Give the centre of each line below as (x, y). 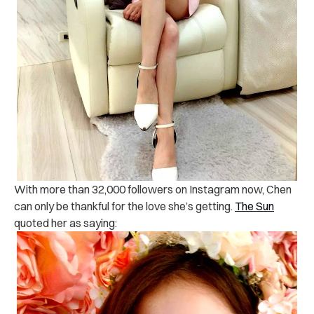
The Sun (254, 206)
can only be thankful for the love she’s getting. (124, 206)
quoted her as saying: (66, 223)
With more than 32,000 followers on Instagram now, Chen (153, 189)
